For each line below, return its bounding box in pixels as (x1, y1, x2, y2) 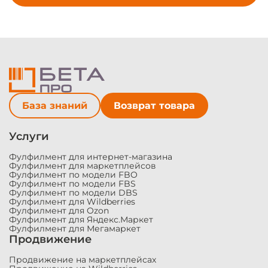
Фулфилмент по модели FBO (9, 169, 138, 180)
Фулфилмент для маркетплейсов (9, 160, 156, 171)
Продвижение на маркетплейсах (9, 254, 156, 265)
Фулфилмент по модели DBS (9, 187, 138, 198)
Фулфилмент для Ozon (9, 205, 109, 216)
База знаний (22, 100, 87, 111)
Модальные (9, 36, 100, 54)
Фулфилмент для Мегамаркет (9, 223, 141, 234)
